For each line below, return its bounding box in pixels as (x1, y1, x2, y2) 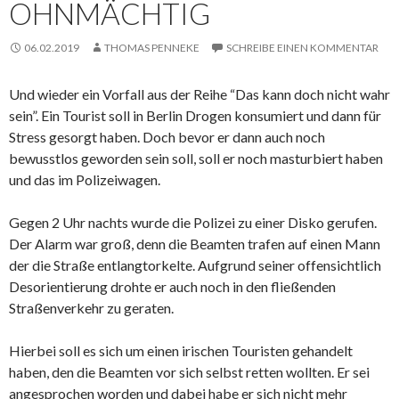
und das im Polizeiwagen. (9, 171, 160, 189)
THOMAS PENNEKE (104, 41, 199, 55)
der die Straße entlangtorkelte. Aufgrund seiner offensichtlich (9, 256, 381, 274)
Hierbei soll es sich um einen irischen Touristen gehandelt (9, 342, 353, 360)
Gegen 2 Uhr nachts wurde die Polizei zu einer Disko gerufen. (9, 214, 377, 232)
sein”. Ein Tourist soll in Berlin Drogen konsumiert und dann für (9, 107, 381, 125)
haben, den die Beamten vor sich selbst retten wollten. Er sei (9, 363, 370, 381)
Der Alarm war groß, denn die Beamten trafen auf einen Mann (9, 235, 380, 253)
